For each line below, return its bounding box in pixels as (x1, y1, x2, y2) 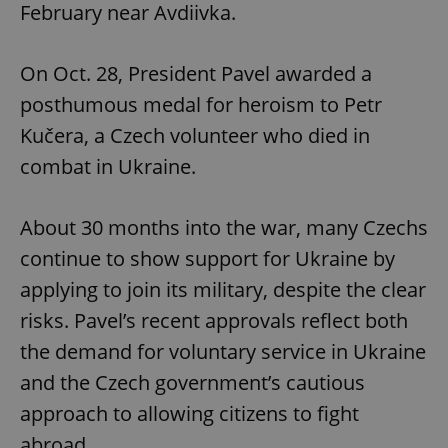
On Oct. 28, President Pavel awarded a (20, 60, 372, 88)
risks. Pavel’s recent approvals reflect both (20, 307, 408, 335)
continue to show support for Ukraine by (20, 245, 395, 273)
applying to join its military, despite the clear (20, 276, 426, 304)
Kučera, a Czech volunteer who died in (20, 122, 370, 150)
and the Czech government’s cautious (20, 369, 365, 397)
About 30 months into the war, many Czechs (20, 214, 428, 242)
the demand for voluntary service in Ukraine (20, 338, 426, 366)
